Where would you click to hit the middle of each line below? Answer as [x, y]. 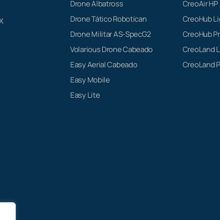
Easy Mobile [90, 80]
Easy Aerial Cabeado [104, 64]
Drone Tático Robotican [109, 19]
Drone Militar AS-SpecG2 [111, 34]
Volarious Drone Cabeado [112, 49]
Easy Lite [85, 95]
